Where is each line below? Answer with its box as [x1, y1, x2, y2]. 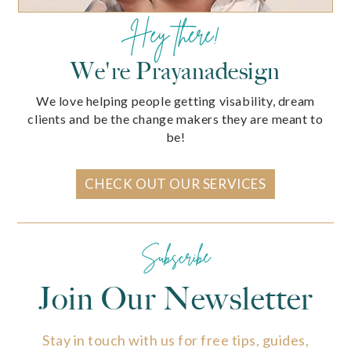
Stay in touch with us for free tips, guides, [42, 331, 309, 349]
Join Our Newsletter [38, 279, 313, 318]
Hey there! [131, 17, 220, 50]
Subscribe [140, 242, 211, 270]
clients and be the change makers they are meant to [27, 110, 324, 126]
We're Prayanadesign [71, 56, 280, 85]
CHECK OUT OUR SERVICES [85, 175, 266, 192]
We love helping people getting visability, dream [36, 92, 315, 108]
